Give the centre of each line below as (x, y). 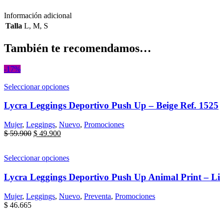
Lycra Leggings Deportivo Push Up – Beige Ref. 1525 (111, 106)
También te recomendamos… (78, 48)
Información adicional (38, 15)
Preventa (97, 196)
